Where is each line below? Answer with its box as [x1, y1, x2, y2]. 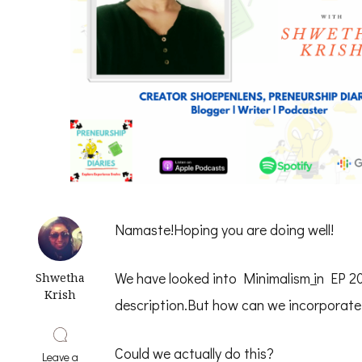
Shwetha [36, 270, 85, 285]
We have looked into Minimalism [115, 268, 310, 288]
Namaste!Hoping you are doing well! [115, 220, 334, 239]
